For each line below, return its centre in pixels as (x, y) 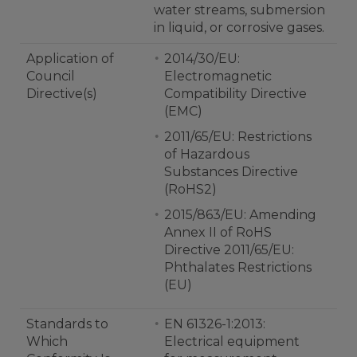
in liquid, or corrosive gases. (239, 27)
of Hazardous (207, 154)
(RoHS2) (190, 189)
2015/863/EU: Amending (240, 215)
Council (51, 76)
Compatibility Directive (235, 94)
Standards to (67, 324)
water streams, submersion (239, 10)
